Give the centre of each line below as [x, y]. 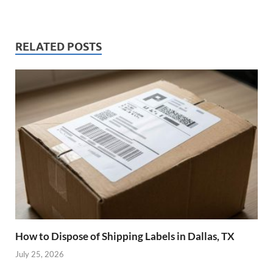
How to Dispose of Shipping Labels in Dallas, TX [125, 236]
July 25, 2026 [40, 254]
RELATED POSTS [58, 47]
